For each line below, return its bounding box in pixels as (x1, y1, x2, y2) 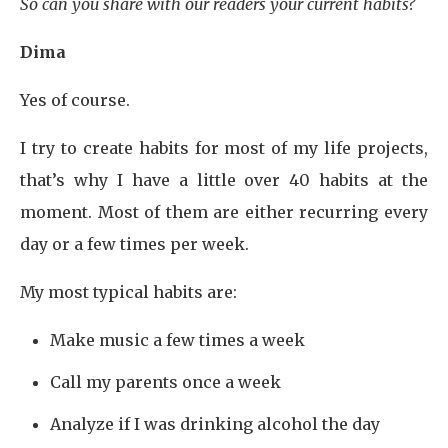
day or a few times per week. (20, 234, 249, 254)
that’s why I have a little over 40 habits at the (20, 170, 428, 190)
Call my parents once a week (50, 372, 281, 392)
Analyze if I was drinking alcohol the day (50, 414, 380, 434)
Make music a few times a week (50, 330, 305, 350)
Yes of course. (20, 90, 130, 110)
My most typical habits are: (20, 282, 237, 302)
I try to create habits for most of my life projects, (20, 138, 428, 158)
